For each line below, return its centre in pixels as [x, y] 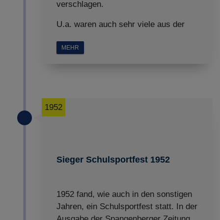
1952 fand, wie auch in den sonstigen [124, 194]
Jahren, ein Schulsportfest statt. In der [127, 206]
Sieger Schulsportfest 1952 [113, 160]
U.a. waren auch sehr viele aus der [121, 24]
